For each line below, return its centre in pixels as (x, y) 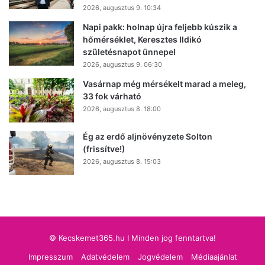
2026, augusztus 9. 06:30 (122, 64)
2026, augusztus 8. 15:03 (122, 161)
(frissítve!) (104, 148)
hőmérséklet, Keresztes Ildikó (142, 39)
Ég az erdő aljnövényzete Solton (148, 136)
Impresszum (50, 256)
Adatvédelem (105, 256)
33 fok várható (112, 96)
